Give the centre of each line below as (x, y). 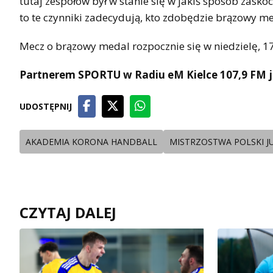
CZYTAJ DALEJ (68, 212)
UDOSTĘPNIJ (46, 106)
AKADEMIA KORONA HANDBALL (91, 141)
